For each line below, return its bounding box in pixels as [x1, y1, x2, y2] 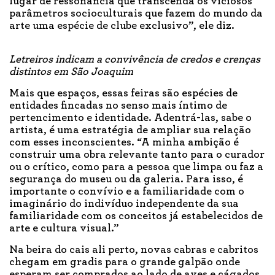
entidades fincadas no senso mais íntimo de [9, 100, 227, 112]
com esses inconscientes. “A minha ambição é [9, 137, 239, 149]
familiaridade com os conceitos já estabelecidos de [9, 211, 263, 222]
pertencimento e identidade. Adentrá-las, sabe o [9, 112, 252, 124]
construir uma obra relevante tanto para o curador [9, 149, 265, 161]
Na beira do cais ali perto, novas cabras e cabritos [9, 244, 258, 256]
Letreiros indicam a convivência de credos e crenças [9, 54, 260, 66]
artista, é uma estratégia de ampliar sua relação [9, 125, 251, 136]
